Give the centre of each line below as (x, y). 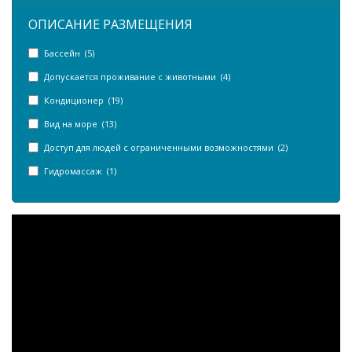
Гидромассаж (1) (80, 171)
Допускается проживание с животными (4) (137, 77)
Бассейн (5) (69, 53)
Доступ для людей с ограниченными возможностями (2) (166, 147)
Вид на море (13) (80, 124)
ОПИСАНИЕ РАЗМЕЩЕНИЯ (110, 24)
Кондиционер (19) (83, 100)
